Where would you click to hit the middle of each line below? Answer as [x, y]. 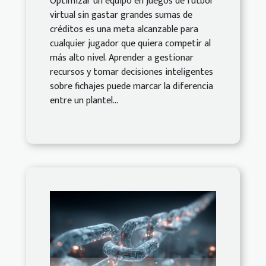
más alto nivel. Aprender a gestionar [122, 58]
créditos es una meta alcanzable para [124, 30]
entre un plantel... [84, 101]
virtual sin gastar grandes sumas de [121, 15]
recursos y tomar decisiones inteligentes [132, 72]
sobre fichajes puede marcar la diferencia [132, 87]
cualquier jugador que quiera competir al [130, 44]
